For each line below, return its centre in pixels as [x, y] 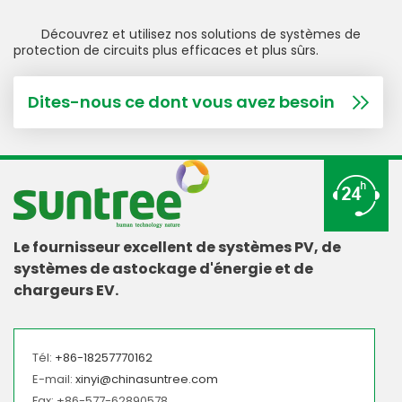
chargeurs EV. [66, 290]
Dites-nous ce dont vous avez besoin [181, 101]
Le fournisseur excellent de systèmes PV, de [177, 247]
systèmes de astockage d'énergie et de [163, 268]
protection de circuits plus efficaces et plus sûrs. [166, 50]
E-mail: [54, 379]
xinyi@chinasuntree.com [147, 379]
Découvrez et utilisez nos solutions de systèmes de [201, 34]
